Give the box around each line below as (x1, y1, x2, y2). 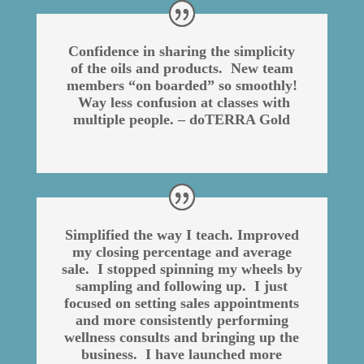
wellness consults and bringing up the (64, 328, 300, 345)
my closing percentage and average (71, 243, 292, 260)
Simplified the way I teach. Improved (64, 226, 299, 243)
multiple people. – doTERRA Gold (73, 111, 291, 128)
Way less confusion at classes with (73, 94, 290, 111)
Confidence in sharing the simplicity (68, 43, 296, 60)
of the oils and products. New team (70, 60, 293, 77)
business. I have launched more (81, 345, 283, 362)
